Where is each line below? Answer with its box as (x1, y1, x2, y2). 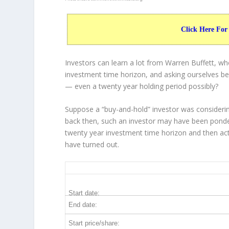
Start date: (68, 189, 100, 197)
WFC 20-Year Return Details (75, 163, 167, 173)
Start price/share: (68, 219, 120, 227)
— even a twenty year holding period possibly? (65, 81, 219, 91)
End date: (68, 201, 98, 209)
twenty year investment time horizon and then (65, 127, 220, 138)
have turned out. (65, 139, 120, 149)
